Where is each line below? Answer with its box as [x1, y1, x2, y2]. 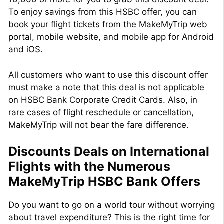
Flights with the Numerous [8, 159, 170, 174]
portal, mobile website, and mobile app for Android [8, 32, 214, 42]
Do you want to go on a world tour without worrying [8, 200, 215, 210]
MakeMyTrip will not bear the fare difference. [8, 119, 189, 130]
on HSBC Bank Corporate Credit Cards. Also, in [8, 94, 197, 105]
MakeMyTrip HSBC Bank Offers [8, 174, 200, 189]
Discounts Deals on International [8, 144, 209, 159]
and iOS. [8, 44, 43, 55]
